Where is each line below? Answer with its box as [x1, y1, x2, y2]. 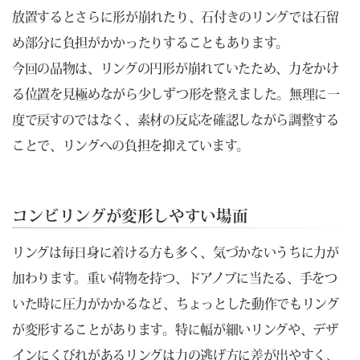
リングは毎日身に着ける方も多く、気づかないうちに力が [12, 246, 339, 260]
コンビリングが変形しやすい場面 [12, 207, 248, 223]
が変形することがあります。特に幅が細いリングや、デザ [12, 323, 338, 337]
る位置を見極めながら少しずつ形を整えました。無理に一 [12, 88, 340, 101]
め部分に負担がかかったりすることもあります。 [12, 36, 288, 50]
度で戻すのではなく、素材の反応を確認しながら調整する [12, 113, 339, 127]
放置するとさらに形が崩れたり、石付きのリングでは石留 [12, 10, 339, 24]
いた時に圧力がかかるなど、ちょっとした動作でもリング [12, 297, 339, 311]
